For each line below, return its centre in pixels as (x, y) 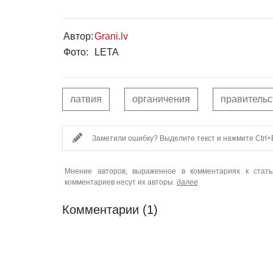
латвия (86, 99)
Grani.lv (111, 36)
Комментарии (102, 209)
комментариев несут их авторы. (121, 182)
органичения (161, 99)
